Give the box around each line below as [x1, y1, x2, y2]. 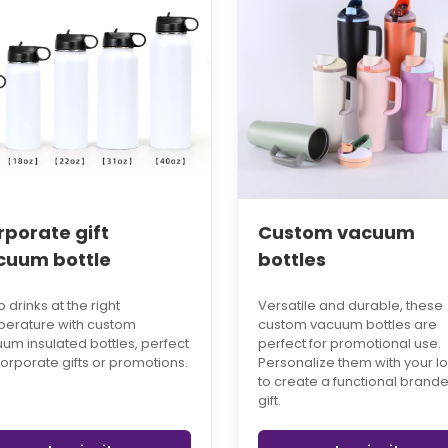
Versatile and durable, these [257, 296, 443, 316]
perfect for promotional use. [257, 334, 441, 354]
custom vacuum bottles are [257, 315, 437, 335]
